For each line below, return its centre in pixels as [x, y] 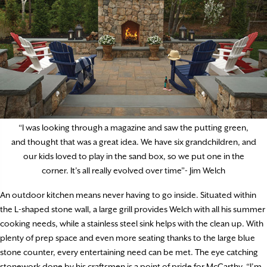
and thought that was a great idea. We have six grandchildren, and [133, 142]
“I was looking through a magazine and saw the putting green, [133, 127]
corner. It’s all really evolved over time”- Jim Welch [133, 170]
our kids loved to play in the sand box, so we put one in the [133, 156]
